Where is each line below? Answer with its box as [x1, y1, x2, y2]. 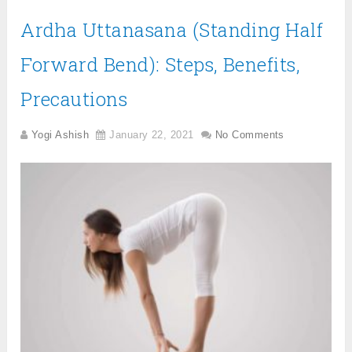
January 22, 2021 [109, 128, 194, 141]
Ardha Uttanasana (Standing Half [20, 16, 324, 42]
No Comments [214, 128, 284, 141]
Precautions [20, 86, 128, 112]
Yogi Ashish [31, 128, 89, 141]
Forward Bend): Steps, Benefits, [20, 51, 301, 77]
